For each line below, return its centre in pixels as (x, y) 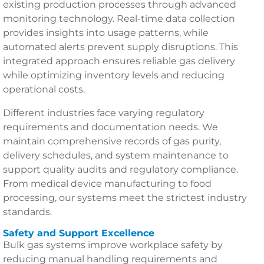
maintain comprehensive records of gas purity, (112, 141)
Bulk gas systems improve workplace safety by (113, 245)
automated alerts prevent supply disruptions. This (121, 47)
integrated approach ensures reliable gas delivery (119, 61)
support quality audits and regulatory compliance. (121, 169)
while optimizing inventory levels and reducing (114, 75)
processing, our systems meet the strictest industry (125, 198)
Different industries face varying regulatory (104, 113)
